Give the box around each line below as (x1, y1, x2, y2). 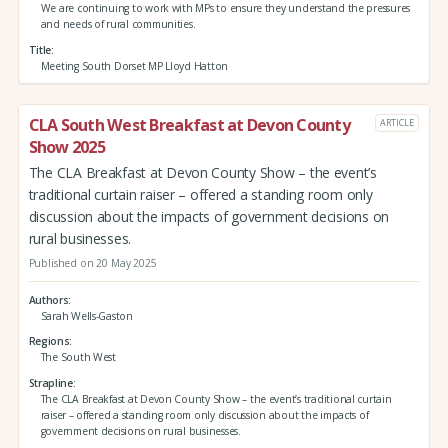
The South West (40, 350, 116, 365)
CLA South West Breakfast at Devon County (28, 114, 350, 137)
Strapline (28, 375, 73, 390)
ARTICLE (380, 115, 414, 129)
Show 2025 (28, 136, 105, 159)
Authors (28, 292, 69, 307)
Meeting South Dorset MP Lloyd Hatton (40, 58, 229, 73)
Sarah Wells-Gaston (40, 308, 133, 323)
